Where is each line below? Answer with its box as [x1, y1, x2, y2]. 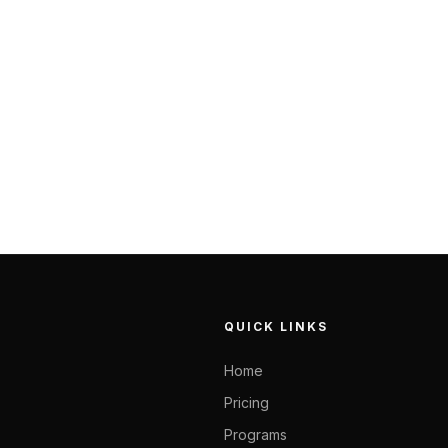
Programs [224, 425, 287, 443]
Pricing [224, 393, 269, 411]
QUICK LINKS [224, 318, 328, 334]
